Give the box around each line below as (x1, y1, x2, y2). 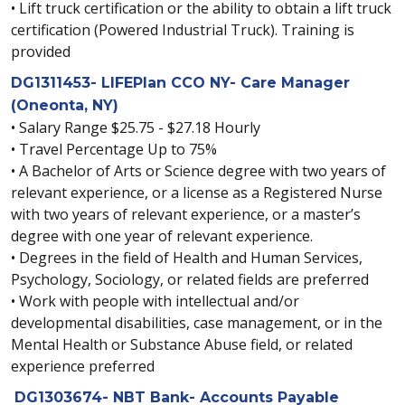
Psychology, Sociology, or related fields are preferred (11, 269, 369, 289)
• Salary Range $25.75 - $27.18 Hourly (11, 118, 260, 137)
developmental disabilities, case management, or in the (11, 313, 382, 333)
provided (11, 42, 71, 61)
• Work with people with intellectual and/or (11, 291, 299, 311)
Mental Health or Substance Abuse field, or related (11, 334, 353, 354)
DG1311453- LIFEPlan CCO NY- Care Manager (11, 74, 350, 91)
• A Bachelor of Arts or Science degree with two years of (11, 161, 386, 181)
